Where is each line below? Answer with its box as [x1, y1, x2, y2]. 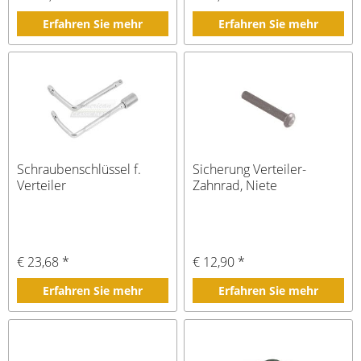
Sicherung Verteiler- [193, 160, 307, 179]
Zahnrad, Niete [193, 176, 278, 195]
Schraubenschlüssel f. [17, 160, 142, 179]
